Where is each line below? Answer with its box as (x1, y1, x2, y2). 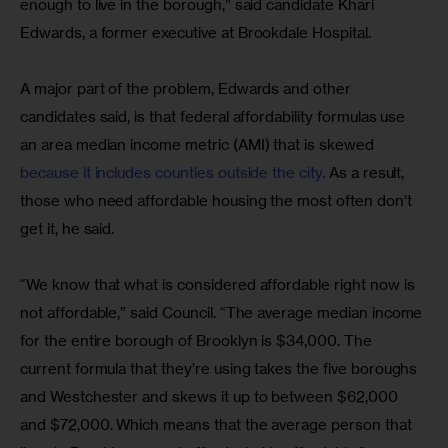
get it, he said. (20, 219, 115, 239)
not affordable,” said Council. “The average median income (20, 303, 427, 323)
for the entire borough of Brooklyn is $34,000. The (20, 331, 376, 351)
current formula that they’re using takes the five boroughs (20, 359, 422, 379)
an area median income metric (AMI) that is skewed (20, 135, 378, 155)
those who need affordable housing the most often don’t (20, 191, 416, 211)
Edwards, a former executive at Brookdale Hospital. (20, 23, 371, 43)
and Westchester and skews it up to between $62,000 (20, 387, 402, 407)
